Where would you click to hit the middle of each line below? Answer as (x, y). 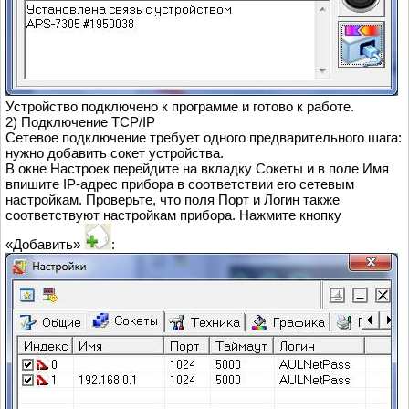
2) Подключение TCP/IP (80, 122)
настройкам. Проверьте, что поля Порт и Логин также (173, 200)
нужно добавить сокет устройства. (115, 153)
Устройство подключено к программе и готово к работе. (180, 107)
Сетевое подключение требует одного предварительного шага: (204, 138)
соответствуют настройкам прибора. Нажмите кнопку (173, 215)
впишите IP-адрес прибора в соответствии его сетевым (180, 184)
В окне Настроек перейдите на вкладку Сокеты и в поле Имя (197, 169)
